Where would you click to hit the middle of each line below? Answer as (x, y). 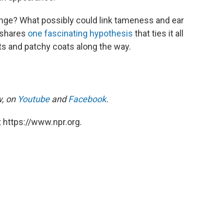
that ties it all (158, 33)
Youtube (34, 99)
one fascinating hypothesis (80, 33)
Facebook (87, 99)
